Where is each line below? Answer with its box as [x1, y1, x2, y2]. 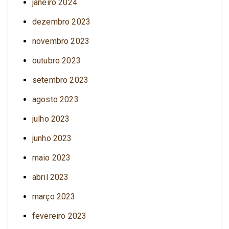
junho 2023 [32, 133, 72, 143]
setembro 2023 [32, 75, 89, 85]
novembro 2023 [32, 36, 90, 46]
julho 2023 [32, 113, 70, 124]
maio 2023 [32, 152, 71, 163]
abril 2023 [32, 172, 69, 182]
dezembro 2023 [32, 16, 91, 27]
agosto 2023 [32, 94, 79, 104]
